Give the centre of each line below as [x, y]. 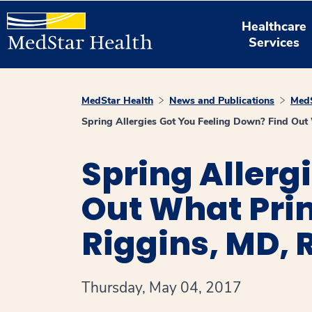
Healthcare [274, 26]
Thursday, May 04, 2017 [162, 288]
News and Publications [222, 101]
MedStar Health [117, 101]
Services [274, 42]
